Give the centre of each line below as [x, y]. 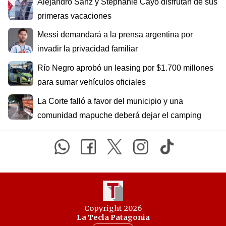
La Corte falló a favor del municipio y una [110, 101]
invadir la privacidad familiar [88, 49]
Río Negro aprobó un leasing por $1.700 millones [125, 68]
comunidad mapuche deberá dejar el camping [119, 115]
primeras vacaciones [74, 16]
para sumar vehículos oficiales [92, 82]
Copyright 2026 [113, 208]
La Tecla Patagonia [113, 217]
